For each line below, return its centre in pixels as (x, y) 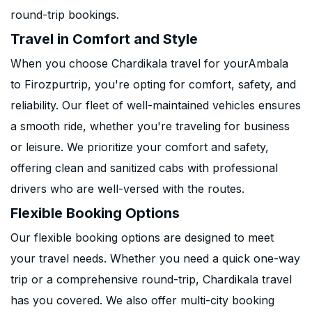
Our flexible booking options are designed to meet (142, 237)
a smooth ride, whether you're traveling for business (150, 126)
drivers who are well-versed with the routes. (127, 189)
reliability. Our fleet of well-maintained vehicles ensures (156, 105)
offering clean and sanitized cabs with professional (144, 168)
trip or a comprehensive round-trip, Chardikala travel (151, 279)
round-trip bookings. (65, 15)
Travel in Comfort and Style (104, 39)
